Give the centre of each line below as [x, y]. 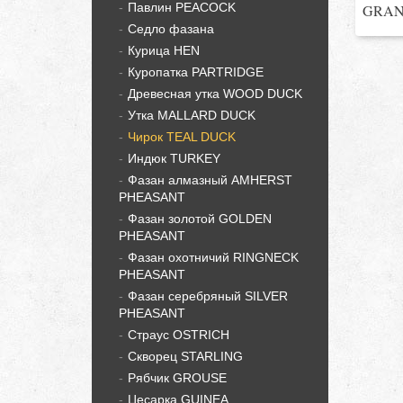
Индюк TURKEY [174, 158]
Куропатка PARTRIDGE [196, 72]
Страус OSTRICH [179, 335]
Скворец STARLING [185, 356]
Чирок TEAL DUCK [182, 137]
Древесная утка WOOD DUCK [215, 94]
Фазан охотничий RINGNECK [213, 257]
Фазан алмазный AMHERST [210, 180]
